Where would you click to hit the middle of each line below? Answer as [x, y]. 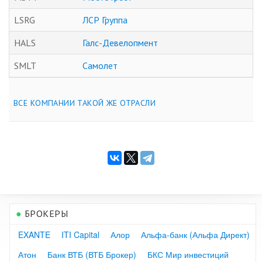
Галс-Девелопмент [120, 42]
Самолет [100, 65]
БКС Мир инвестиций [188, 254]
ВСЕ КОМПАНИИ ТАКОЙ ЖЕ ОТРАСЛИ [85, 103]
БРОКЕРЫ [45, 213]
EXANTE [34, 234]
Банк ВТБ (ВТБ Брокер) [92, 254]
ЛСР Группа [105, 20]
